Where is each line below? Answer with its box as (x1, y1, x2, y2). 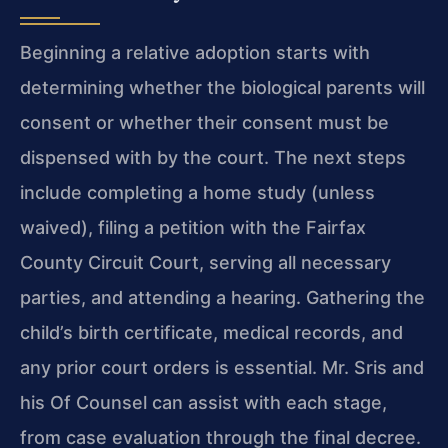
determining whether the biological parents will (20, 77, 425, 98)
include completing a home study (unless (20, 182, 375, 203)
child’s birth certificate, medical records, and (20, 322, 403, 343)
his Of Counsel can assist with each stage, (20, 392, 387, 413)
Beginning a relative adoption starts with (20, 42, 370, 63)
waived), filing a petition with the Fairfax (20, 217, 366, 238)
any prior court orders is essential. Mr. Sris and (20, 357, 424, 378)
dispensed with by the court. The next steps (20, 147, 406, 168)
